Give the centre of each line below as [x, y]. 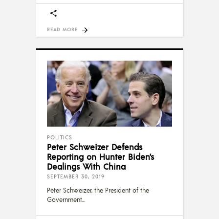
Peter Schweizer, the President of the [98, 190]
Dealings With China [86, 166]
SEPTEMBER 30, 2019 [76, 176]
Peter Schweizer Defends [95, 146]
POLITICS [60, 137]
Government [64, 199]
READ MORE [62, 30]
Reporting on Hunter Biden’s [100, 156]
